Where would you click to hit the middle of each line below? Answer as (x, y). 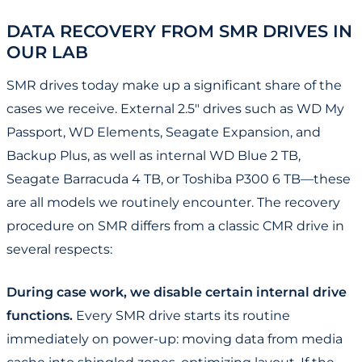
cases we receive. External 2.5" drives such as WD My (175, 109)
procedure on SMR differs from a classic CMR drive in (175, 226)
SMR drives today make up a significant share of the (174, 86)
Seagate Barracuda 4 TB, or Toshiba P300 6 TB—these (179, 179)
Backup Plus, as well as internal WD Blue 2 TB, (154, 156)
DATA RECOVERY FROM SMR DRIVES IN (179, 31)
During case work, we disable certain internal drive (177, 293)
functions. (40, 316)
